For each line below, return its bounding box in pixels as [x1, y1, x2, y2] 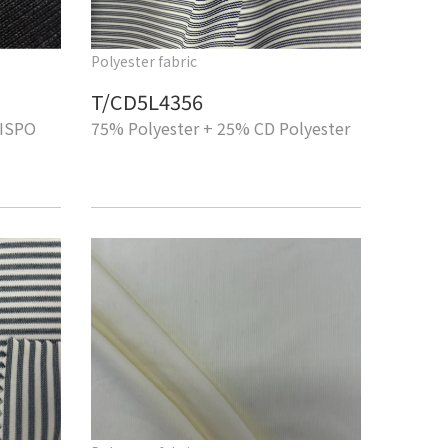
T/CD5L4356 [90, 86, 203, 116]
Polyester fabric [90, 50, 197, 71]
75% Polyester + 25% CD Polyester [90, 115, 350, 140]
